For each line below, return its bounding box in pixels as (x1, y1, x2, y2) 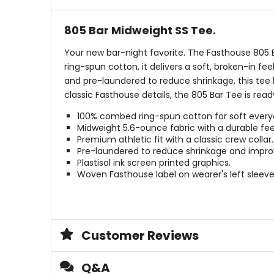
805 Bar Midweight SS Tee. (64, 23, 216, 39)
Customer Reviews (81, 227, 199, 245)
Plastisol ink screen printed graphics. (76, 157, 231, 169)
